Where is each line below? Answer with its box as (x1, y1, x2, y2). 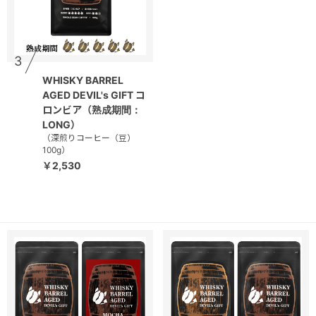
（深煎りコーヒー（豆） (42, 133, 135, 144)
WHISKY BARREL (42, 74, 123, 87)
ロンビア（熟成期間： (42, 104, 141, 116)
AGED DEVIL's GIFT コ (42, 89, 145, 102)
